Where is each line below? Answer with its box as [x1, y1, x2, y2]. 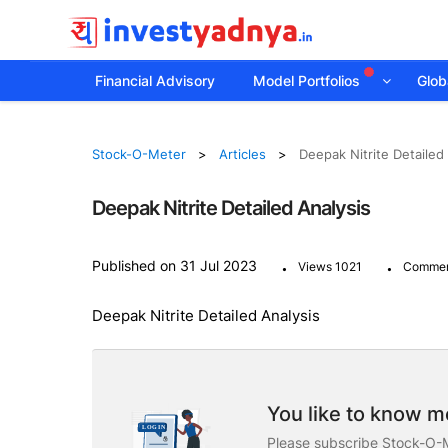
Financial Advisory [95, 72, 215, 89]
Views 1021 [297, 258, 362, 274]
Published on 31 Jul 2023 [91, 256, 257, 274]
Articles [218, 146, 266, 162]
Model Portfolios [253, 72, 364, 89]
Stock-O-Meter [91, 146, 186, 162]
